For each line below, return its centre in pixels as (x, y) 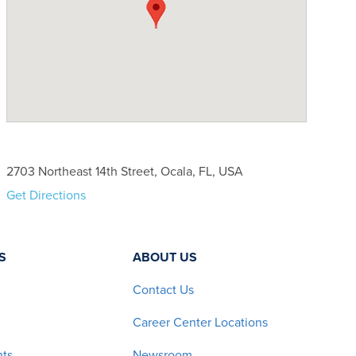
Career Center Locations (200, 322)
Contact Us (163, 290)
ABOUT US (164, 257)
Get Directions (46, 195)
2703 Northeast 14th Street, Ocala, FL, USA (125, 171)
